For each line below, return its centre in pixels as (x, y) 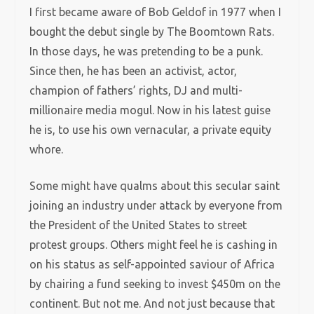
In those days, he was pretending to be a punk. (146, 51)
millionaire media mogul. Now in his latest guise (150, 110)
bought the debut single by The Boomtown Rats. (152, 32)
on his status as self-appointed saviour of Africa (152, 264)
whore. (47, 149)
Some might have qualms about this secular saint (155, 186)
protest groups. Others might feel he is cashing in (154, 245)
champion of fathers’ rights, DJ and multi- (136, 90)
